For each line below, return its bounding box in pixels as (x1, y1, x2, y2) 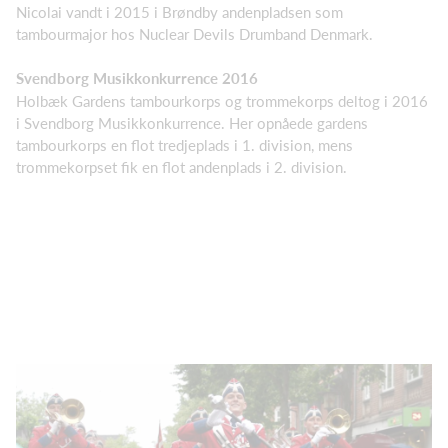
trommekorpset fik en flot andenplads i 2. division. (16, 157, 347, 176)
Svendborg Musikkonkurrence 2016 (16, 69, 258, 88)
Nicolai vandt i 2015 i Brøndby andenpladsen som (16, 2, 343, 21)
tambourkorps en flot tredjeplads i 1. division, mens (16, 135, 353, 154)
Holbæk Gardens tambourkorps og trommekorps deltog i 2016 (16, 91, 428, 110)
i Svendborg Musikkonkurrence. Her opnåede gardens (16, 113, 368, 132)
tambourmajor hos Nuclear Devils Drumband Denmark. (16, 24, 373, 43)
